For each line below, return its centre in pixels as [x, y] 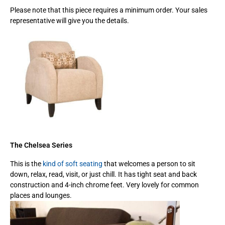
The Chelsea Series [41, 145]
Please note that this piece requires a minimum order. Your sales [109, 10]
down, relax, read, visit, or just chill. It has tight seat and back [103, 174]
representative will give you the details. [70, 20]
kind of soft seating [73, 163]
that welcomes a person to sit [149, 163]
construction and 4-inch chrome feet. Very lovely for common [104, 185]
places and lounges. [41, 195]
